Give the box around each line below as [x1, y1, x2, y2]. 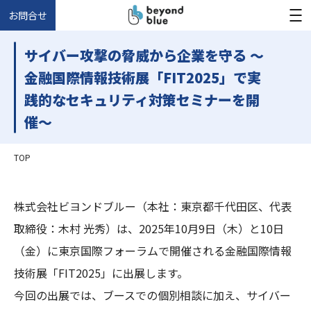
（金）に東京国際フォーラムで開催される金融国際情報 [14, 242, 292, 259]
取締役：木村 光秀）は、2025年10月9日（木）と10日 [14, 220, 284, 237]
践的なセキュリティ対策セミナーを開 [24, 90, 260, 110]
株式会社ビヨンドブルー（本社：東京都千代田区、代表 [14, 198, 292, 215]
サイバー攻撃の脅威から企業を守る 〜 [24, 45, 264, 65]
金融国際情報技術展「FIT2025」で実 [24, 67, 261, 87]
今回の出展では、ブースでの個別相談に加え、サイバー [14, 287, 291, 303]
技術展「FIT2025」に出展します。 [14, 264, 188, 281]
